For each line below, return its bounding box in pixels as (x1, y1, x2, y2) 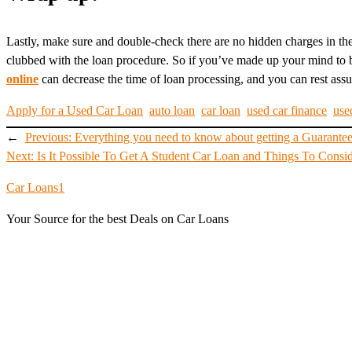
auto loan (149, 103, 195, 117)
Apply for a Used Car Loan (6, 103, 143, 117)
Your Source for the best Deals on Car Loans (6, 211, 229, 225)
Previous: (25, 130, 75, 144)
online (6, 71, 38, 86)
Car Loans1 (6, 180, 64, 194)
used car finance (247, 103, 327, 117)
